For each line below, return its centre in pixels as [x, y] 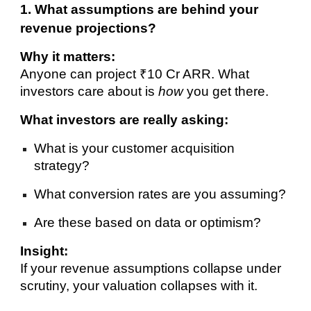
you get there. [226, 91]
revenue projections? [89, 28]
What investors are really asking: [125, 119]
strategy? [62, 165]
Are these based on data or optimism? [148, 222]
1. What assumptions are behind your [140, 9]
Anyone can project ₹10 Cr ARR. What [135, 74]
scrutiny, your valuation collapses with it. [139, 285]
